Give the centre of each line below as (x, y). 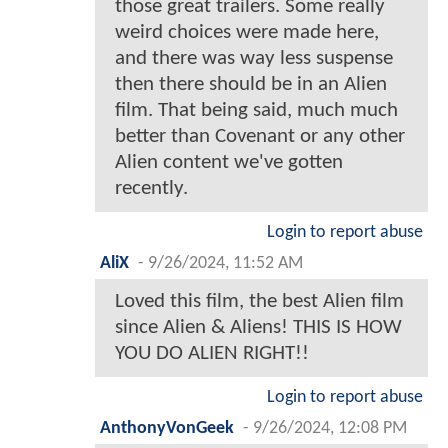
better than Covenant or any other (260, 136)
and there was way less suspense (254, 58)
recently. (151, 188)
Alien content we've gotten (229, 162)
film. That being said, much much (256, 110)
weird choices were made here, (247, 32)
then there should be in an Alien (251, 84)
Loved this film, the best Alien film (259, 301)
